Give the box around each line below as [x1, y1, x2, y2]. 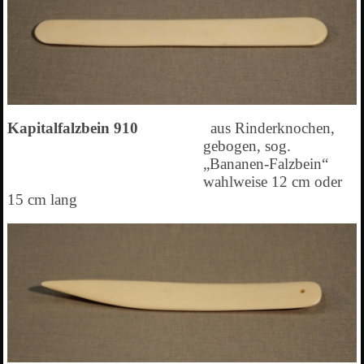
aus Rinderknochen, [210, 119, 335, 137]
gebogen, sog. [202, 137, 291, 155]
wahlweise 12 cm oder [202, 173, 342, 191]
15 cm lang [6, 191, 77, 209]
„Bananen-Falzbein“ [202, 155, 328, 173]
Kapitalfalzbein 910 [6, 119, 207, 137]
